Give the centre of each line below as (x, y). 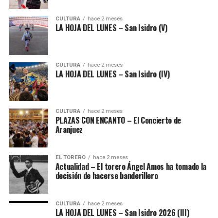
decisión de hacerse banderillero (107, 175)
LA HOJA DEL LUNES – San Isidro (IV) (112, 74)
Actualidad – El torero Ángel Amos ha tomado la (131, 166)
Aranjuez (69, 129)
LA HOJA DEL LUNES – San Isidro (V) (111, 27)
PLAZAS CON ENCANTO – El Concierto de (118, 120)
